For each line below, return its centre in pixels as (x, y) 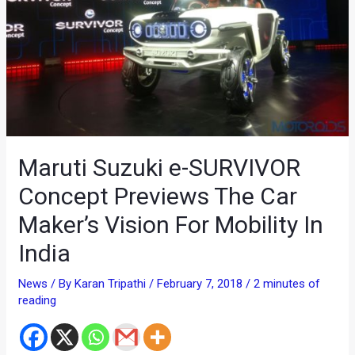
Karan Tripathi (112, 283)
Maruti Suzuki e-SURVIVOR (160, 167)
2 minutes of (287, 283)
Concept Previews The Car (158, 196)
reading (38, 300)
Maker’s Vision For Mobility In (171, 224)
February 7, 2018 (202, 283)
